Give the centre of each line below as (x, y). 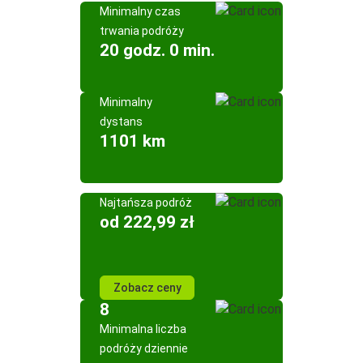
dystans (121, 122)
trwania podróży (142, 31)
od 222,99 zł (147, 222)
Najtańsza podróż (146, 203)
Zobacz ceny (147, 288)
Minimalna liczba (143, 329)
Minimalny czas (140, 11)
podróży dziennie (144, 348)
